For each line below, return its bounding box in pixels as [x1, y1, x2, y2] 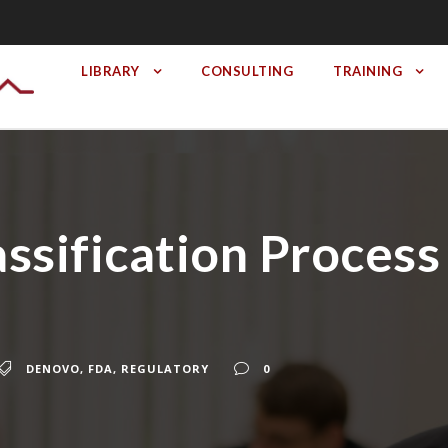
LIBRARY [81, 63, 140, 79]
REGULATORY [121, 361, 209, 377]
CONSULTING [201, 63, 293, 79]
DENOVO [26, 361, 80, 377]
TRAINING [333, 63, 402, 79]
